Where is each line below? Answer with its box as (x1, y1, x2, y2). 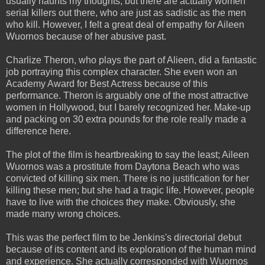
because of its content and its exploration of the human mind (6, 244, 256, 254)
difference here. (6, 125, 71, 136)
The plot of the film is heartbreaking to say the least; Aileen (6, 149, 249, 160)
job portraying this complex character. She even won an (6, 66, 237, 77)
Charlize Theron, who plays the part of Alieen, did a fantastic (6, 54, 257, 65)
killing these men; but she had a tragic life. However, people (6, 185, 254, 195)
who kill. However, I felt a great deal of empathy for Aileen (6, 19, 244, 30)
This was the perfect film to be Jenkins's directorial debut (6, 232, 241, 243)
